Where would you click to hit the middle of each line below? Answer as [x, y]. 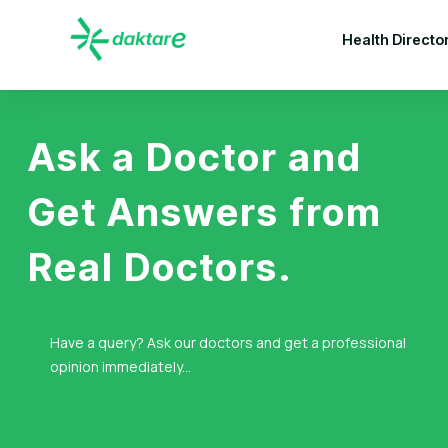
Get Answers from [205, 212]
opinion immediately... [120, 366]
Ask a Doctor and [195, 157]
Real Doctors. [160, 267]
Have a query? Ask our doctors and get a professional [228, 342]
